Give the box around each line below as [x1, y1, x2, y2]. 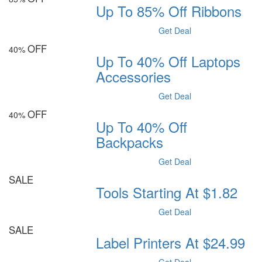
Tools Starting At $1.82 [96, 182, 238, 203]
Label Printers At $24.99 [96, 232, 246, 253]
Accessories [96, 66, 171, 87]
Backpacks [96, 132, 164, 153]
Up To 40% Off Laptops [96, 51, 241, 72]
